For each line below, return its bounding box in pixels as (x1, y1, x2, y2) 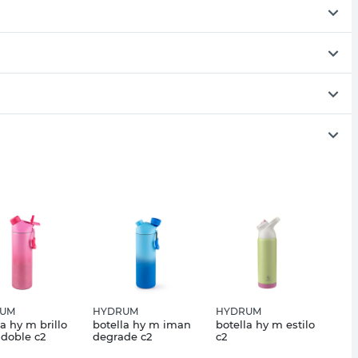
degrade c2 (93, 329, 152, 343)
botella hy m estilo (216, 317, 315, 331)
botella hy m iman (93, 317, 191, 331)
